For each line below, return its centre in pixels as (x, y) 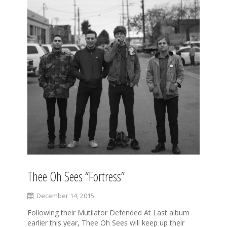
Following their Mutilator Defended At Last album (108, 212)
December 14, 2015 (65, 195)
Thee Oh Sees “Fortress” (76, 176)
